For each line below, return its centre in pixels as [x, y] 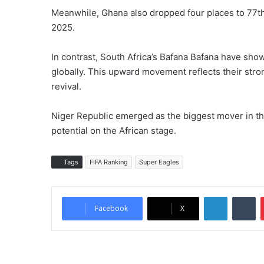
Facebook [111, 208]
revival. [66, 86]
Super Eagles [159, 162]
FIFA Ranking [109, 162]
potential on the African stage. [114, 130]
